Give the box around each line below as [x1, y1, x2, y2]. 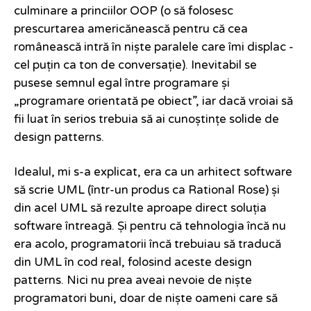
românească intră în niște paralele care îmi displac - [14, 40, 294, 55]
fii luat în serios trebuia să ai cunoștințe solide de [14, 112, 279, 127]
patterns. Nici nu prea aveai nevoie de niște [14, 274, 252, 288]
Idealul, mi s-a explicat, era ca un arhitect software [14, 165, 292, 180]
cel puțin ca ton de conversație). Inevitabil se [14, 58, 257, 73]
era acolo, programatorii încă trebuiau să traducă [14, 237, 281, 252]
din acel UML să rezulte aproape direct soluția [14, 201, 267, 216]
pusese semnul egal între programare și [14, 76, 230, 91]
